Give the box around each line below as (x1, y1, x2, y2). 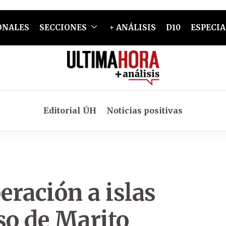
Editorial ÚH (43, 105, 96, 116)
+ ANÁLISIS (109, 23, 156, 32)
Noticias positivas (106, 105, 183, 116)
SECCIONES (39, 23, 87, 32)
